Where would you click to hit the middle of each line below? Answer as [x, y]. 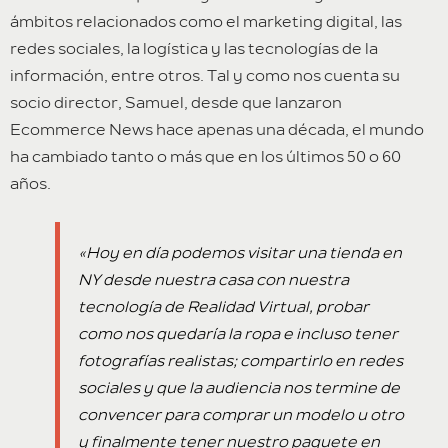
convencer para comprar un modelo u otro [241, 415]
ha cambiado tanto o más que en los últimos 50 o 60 [205, 157]
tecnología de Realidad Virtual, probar [224, 307]
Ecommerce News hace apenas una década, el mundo [217, 130]
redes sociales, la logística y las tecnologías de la [194, 49]
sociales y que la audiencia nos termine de [239, 388]
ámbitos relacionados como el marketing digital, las [206, 22]
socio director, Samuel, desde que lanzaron [176, 103]
